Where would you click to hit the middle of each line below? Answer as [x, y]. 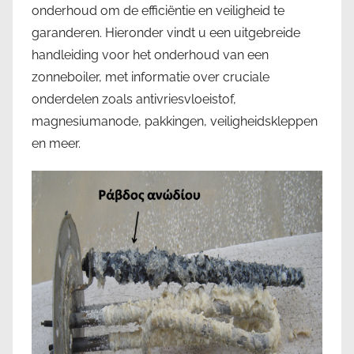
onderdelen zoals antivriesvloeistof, [134, 99]
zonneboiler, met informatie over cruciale [151, 77]
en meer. [56, 143]
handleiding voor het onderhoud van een [150, 55]
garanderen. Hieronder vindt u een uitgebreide [166, 32]
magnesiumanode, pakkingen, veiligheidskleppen [175, 121]
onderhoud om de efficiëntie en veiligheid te [158, 10]
